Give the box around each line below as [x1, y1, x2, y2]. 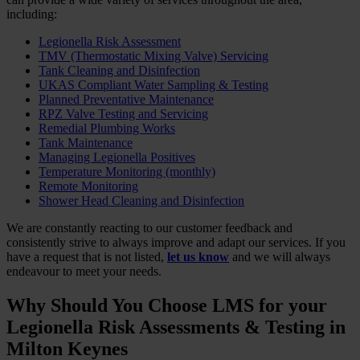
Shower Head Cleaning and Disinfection [39, 193, 244, 207]
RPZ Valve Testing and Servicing [39, 106, 208, 121]
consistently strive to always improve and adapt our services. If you [6, 235, 346, 249]
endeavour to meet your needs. [6, 264, 162, 278]
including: [6, 6, 57, 21]
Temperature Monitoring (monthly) [39, 164, 215, 178]
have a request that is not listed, [6, 249, 167, 264]
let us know [167, 249, 229, 264]
